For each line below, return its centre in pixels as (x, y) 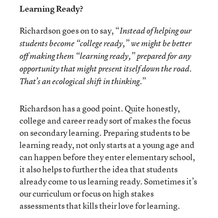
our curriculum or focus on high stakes (87, 193)
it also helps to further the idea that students (99, 169)
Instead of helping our (156, 31)
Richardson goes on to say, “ (70, 30)
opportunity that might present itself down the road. (106, 69)
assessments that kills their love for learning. (100, 206)
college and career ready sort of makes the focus (105, 120)
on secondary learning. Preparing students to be (105, 133)
